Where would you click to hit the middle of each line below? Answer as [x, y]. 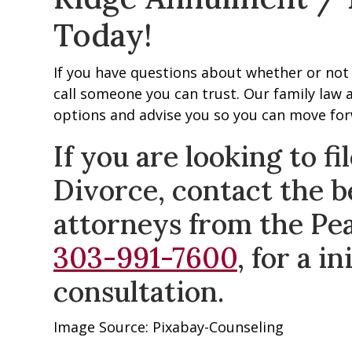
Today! [102, 35]
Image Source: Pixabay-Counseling [168, 327]
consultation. [138, 292]
